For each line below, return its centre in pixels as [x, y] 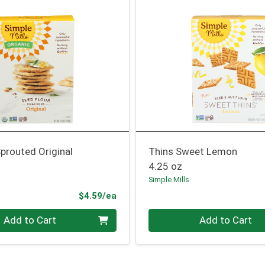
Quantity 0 [172, 215]
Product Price [146, 195]
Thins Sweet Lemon [193, 152]
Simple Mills [169, 180]
